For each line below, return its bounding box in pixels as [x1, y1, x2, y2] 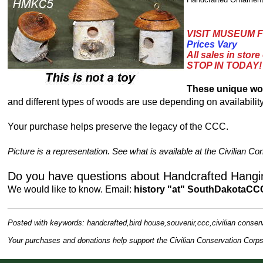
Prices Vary [187, 39, 238, 49]
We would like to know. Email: [8, 184, 134, 194]
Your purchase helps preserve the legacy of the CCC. [8, 121, 229, 131]
